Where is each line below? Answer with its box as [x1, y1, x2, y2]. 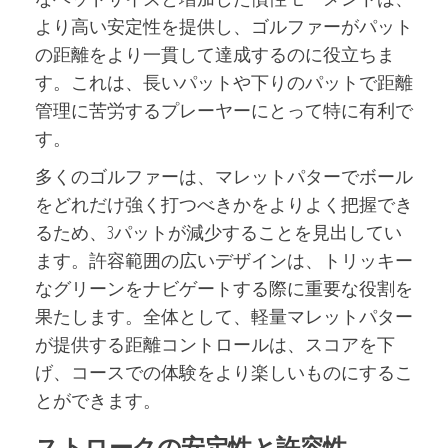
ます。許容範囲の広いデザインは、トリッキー [35, 247, 413, 272]
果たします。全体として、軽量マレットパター [35, 303, 413, 328]
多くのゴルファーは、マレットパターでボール [35, 163, 413, 188]
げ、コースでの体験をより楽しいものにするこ [35, 359, 413, 384]
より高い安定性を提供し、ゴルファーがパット [35, 13, 413, 38]
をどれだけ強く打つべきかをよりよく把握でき [35, 191, 413, 216]
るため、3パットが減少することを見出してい [35, 219, 402, 244]
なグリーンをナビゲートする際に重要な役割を [35, 275, 413, 300]
